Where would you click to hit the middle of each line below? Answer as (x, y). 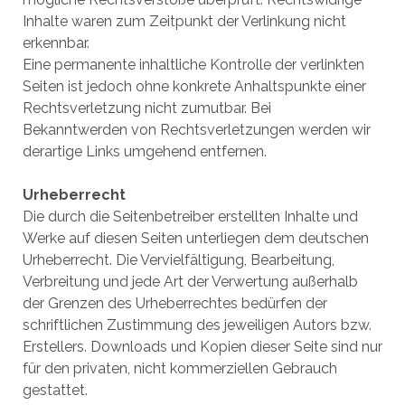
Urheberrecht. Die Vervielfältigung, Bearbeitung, (178, 260)
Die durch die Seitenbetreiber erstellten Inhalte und (190, 217)
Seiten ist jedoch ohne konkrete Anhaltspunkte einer (194, 86)
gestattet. (55, 390)
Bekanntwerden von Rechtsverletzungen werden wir (196, 130)
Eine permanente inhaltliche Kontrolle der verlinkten (193, 65)
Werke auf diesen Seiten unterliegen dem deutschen (195, 238)
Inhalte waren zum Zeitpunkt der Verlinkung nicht (184, 21)
